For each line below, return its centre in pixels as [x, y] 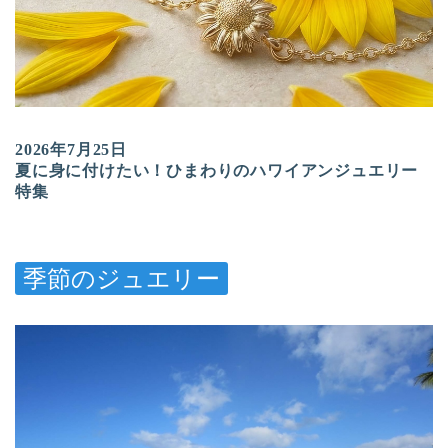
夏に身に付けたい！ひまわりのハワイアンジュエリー [217, 171]
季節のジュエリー [121, 278]
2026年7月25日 [71, 150]
